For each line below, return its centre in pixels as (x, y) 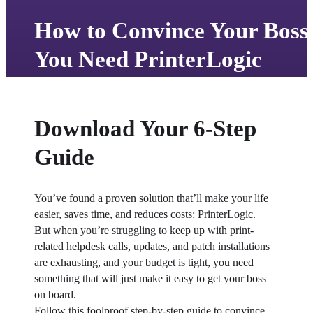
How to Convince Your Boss (171, 30)
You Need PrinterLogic (148, 59)
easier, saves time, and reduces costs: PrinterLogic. (145, 214)
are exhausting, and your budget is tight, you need (144, 263)
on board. (55, 295)
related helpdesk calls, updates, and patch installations (152, 247)
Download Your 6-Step (145, 128)
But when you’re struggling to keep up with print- (144, 231)
